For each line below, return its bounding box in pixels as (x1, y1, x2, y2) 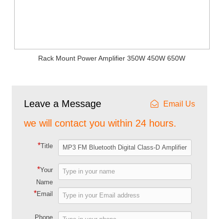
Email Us (163, 99, 195, 108)
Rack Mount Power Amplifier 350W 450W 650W (38, 54, 186, 62)
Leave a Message (24, 98, 102, 109)
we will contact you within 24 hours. (24, 117, 177, 129)
